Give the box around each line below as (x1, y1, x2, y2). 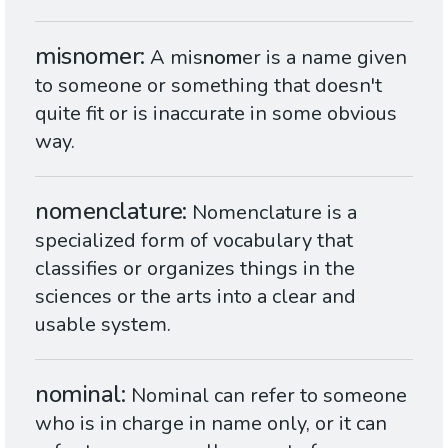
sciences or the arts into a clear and (35, 283, 356, 310)
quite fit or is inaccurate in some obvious (35, 100, 397, 127)
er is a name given (242, 44, 408, 71)
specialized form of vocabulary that (35, 227, 353, 254)
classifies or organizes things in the (35, 255, 355, 282)
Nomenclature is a (192, 199, 358, 226)
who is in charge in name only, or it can (35, 410, 387, 437)
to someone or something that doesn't (35, 72, 382, 99)
